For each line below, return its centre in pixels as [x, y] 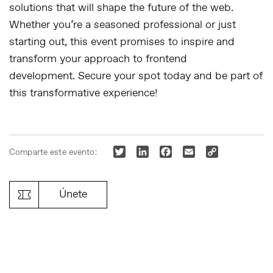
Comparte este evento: [53, 153]
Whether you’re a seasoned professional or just [122, 25]
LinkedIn [167, 151]
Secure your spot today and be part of [170, 76]
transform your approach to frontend [98, 59]
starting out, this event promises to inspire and [122, 42]
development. [44, 76]
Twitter [141, 151]
